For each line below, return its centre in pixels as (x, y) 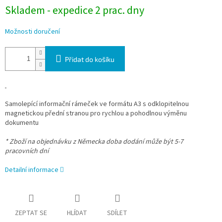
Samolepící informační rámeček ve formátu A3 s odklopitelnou (97, 104)
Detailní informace (32, 170)
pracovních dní (27, 151)
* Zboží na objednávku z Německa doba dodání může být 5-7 (94, 142)
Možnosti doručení (32, 32)
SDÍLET (117, 213)
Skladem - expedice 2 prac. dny (75, 11)
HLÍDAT (77, 213)
